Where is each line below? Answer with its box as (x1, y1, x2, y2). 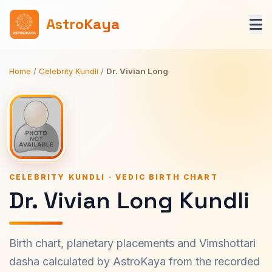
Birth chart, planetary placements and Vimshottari (9, 237, 256, 250)
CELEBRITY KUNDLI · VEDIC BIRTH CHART (9, 172, 218, 182)
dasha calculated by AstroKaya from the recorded (9, 255, 260, 268)
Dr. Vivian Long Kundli (9, 186, 250, 215)
